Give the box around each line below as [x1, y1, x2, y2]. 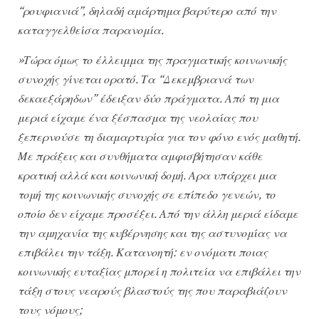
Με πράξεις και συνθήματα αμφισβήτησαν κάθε [18, 148, 263, 163]
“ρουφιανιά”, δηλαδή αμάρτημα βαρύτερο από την [18, 4, 276, 19]
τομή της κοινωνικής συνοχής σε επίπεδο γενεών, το [18, 187, 276, 202]
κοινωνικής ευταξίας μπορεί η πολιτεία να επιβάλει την [18, 263, 300, 278]
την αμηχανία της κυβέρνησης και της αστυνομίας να [18, 225, 287, 240]
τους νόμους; [18, 302, 83, 317]
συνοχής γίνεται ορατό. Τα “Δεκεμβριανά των [18, 71, 253, 86]
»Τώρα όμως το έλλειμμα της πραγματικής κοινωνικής [18, 52, 287, 67]
